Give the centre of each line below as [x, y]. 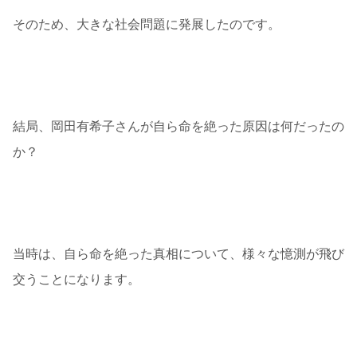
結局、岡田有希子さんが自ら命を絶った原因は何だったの [178, 127]
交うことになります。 [76, 280]
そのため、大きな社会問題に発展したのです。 [147, 25]
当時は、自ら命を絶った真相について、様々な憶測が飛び [178, 254]
